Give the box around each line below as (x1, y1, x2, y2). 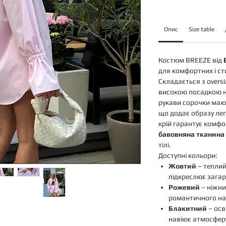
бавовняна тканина (158, 130, 224, 138)
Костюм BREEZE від (158, 56, 223, 64)
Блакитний (168, 204, 207, 212)
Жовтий (168, 162, 196, 170)
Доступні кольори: (158, 151, 217, 159)
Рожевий (168, 183, 200, 191)
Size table (188, 26, 214, 33)
